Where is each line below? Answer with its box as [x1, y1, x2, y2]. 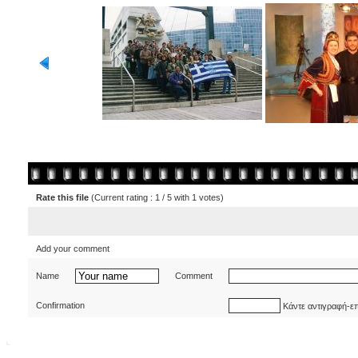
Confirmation [36, 300, 87, 310]
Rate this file [36, 193, 91, 202]
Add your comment [36, 244, 112, 253]
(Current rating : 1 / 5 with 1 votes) [91, 193, 224, 202]
